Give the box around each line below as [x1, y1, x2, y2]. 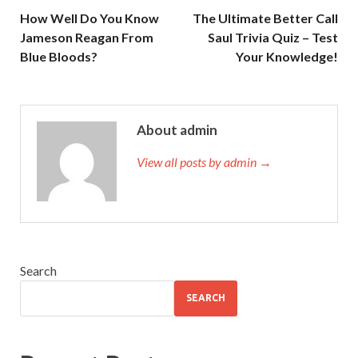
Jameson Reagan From [20, 29, 153, 45]
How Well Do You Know [20, 10, 159, 26]
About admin [137, 121, 217, 138]
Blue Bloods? [20, 48, 97, 64]
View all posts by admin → [137, 153, 272, 169]
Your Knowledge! [236, 48, 338, 64]
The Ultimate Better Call [193, 10, 338, 26]
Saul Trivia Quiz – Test [208, 29, 338, 45]
